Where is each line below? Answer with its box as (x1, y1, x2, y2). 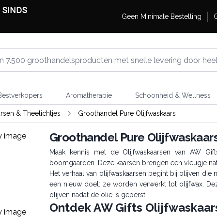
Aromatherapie (65, 92, 112, 99)
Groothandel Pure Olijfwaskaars (77, 109, 176, 117)
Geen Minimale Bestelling (121, 12, 201, 20)
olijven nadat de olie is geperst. (49, 191, 147, 199)
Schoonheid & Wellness (135, 92, 211, 99)
